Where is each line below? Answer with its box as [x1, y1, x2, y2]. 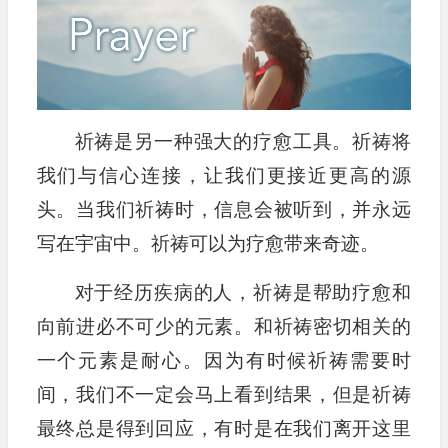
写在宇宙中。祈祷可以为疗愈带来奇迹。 [36, 233, 379, 255]
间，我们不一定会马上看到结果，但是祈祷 [36, 384, 411, 406]
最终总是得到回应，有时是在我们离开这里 [36, 418, 411, 440]
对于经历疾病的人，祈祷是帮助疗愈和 [74, 282, 411, 304]
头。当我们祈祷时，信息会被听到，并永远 [36, 199, 411, 221]
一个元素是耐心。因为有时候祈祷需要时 [36, 350, 411, 372]
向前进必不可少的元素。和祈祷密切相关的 [36, 316, 411, 338]
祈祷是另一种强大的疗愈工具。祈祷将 [74, 131, 411, 153]
